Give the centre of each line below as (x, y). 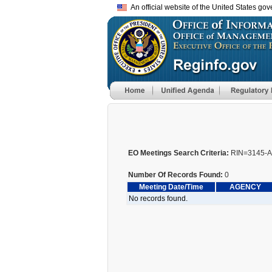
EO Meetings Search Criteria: (178, 153)
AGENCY (245, 187)
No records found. (158, 199)
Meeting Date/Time (171, 187)
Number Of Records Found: (175, 175)
